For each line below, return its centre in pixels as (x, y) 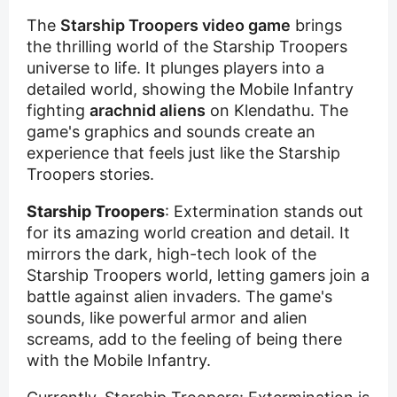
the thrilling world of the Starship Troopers (187, 47)
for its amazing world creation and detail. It (188, 233)
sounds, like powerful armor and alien (167, 318)
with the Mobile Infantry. (119, 361)
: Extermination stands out (264, 212)
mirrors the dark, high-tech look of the (171, 254)
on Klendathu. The (277, 111)
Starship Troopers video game (175, 26)
